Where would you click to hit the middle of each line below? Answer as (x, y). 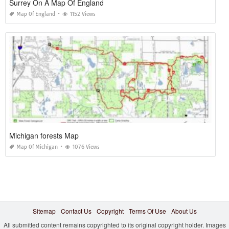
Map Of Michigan (37, 147)
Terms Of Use (147, 211)
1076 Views (86, 147)
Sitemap (44, 211)
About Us (184, 211)
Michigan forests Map (44, 135)
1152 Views (83, 14)
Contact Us (76, 211)
